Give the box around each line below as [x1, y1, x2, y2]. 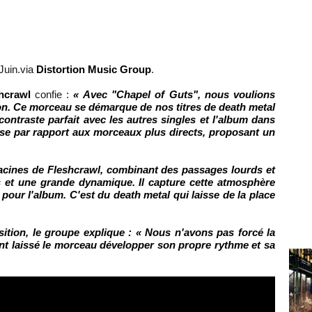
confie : [30, 88, 70, 100]
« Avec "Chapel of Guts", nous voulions [69, 88, 276, 100]
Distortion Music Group [36, 63, 151, 75]
